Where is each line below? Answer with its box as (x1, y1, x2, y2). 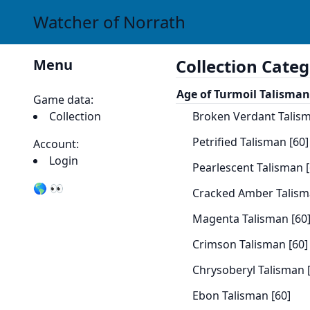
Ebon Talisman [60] (192, 288, 291, 303)
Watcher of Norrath (33, 10, 185, 33)
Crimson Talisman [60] (192, 237, 308, 252)
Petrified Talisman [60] (192, 134, 309, 149)
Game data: (33, 92, 93, 107)
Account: (33, 136, 79, 152)
